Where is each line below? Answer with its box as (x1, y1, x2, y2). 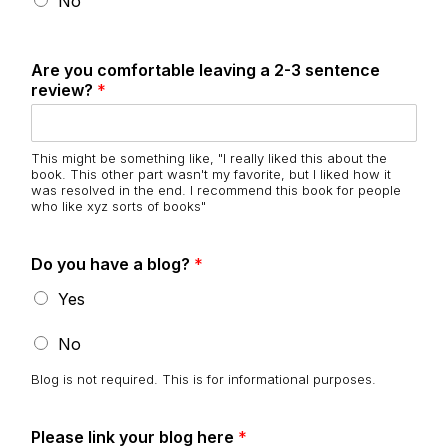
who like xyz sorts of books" (31, 198, 206, 215)
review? (31, 80, 97, 101)
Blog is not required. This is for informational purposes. (31, 371, 376, 388)
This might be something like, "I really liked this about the (31, 150, 387, 167)
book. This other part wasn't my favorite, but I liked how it (31, 166, 391, 183)
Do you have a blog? (31, 254, 194, 275)
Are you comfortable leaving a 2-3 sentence (31, 60, 380, 81)
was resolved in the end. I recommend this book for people (31, 182, 401, 199)
